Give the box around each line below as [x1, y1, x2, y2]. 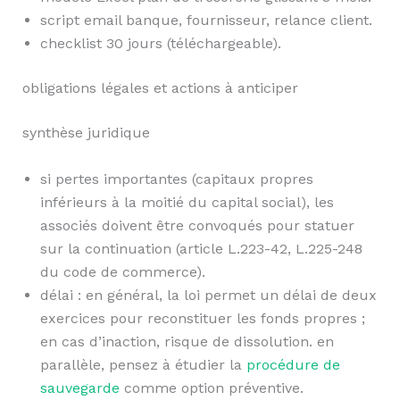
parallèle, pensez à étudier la [39, 355, 246, 373]
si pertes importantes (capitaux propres [39, 170, 313, 187]
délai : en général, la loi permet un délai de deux [39, 286, 377, 304]
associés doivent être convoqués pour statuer [39, 216, 354, 234]
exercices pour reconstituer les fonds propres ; [39, 309, 365, 327]
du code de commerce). [39, 262, 205, 280]
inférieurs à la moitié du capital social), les [39, 193, 334, 211]
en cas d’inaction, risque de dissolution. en [39, 332, 334, 350]
